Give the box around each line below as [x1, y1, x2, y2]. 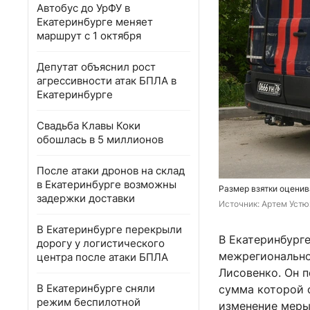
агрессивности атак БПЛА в [37, 74, 176, 87]
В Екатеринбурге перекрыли [37, 223, 182, 236]
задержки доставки [37, 192, 135, 205]
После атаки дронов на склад [37, 164, 185, 177]
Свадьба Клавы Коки [37, 119, 140, 132]
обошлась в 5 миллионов [37, 133, 163, 146]
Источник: [219, 199, 262, 210]
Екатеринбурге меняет [37, 15, 153, 28]
